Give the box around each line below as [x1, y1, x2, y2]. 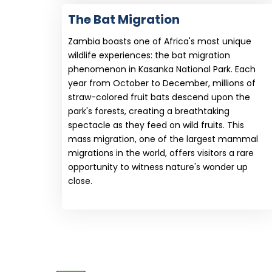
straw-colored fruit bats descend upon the [68, 91, 250, 104]
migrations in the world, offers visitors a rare [68, 147, 254, 160]
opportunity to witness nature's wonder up [68, 161, 248, 174]
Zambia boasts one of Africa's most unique [68, 35, 251, 48]
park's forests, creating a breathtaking [68, 105, 229, 118]
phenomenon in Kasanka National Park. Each [68, 63, 256, 76]
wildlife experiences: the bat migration [68, 49, 230, 62]
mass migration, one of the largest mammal [68, 133, 258, 146]
